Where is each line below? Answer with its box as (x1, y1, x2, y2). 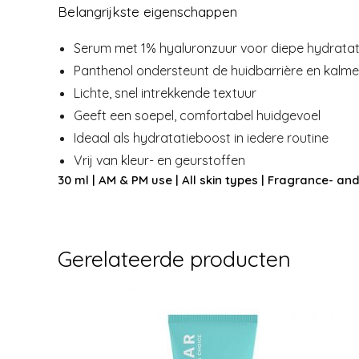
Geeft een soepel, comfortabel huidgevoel (74, 107, 321, 123)
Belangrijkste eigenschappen (58, 3, 237, 20)
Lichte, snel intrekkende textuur (74, 85, 256, 101)
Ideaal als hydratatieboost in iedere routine (74, 130, 329, 146)
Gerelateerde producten (58, 245, 291, 272)
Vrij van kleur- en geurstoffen (74, 152, 245, 168)
